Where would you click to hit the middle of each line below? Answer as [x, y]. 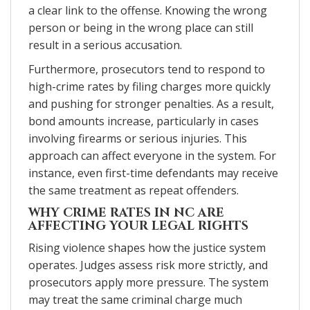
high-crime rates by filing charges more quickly [149, 86]
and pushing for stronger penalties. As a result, [151, 103]
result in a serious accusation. [105, 45]
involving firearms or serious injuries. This [138, 138]
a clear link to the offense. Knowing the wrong [148, 10]
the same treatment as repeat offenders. [134, 190]
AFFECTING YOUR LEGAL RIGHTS [138, 226]
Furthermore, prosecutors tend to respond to [147, 69]
